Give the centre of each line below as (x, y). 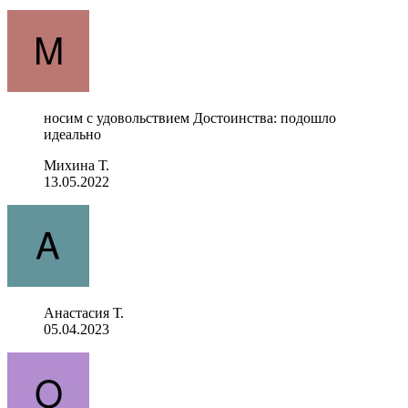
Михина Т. (76, 165)
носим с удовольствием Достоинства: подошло (190, 117)
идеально (72, 134)
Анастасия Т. (84, 312)
